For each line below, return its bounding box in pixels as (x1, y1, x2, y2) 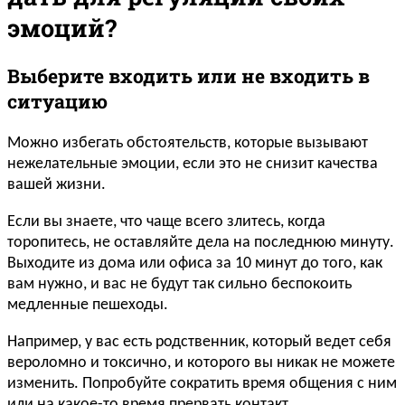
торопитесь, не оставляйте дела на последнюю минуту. (7, 234, 394, 252)
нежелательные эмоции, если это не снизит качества (7, 155, 378, 174)
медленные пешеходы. (7, 297, 168, 315)
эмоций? (7, 11, 117, 43)
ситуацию (7, 89, 108, 115)
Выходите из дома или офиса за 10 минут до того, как (7, 255, 382, 273)
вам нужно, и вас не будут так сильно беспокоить (7, 276, 352, 294)
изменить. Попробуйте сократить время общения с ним (7, 375, 397, 393)
